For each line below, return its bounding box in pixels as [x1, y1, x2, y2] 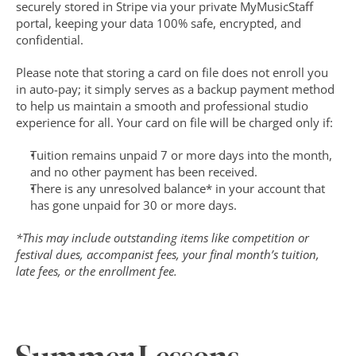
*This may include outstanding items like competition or [16, 230, 309, 246]
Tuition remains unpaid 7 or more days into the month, [30, 147, 332, 163]
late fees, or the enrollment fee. [16, 263, 177, 279]
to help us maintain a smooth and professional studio [16, 98, 308, 114]
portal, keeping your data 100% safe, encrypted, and [16, 15, 301, 31]
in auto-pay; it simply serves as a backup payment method [16, 81, 335, 97]
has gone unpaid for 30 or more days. [30, 197, 237, 213]
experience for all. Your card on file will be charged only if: [16, 114, 333, 130]
